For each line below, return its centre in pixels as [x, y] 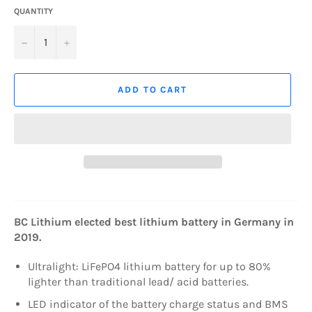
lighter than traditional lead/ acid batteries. [138, 281]
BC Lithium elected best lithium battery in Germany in [154, 221]
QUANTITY [33, 11]
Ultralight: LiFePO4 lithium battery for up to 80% [149, 266]
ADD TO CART [153, 90]
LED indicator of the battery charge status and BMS [158, 304]
